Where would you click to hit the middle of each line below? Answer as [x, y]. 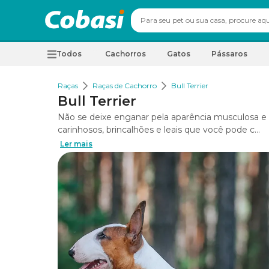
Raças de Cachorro [125, 86]
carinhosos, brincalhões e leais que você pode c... [159, 130]
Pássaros [229, 54]
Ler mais [76, 144]
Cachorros [125, 54]
